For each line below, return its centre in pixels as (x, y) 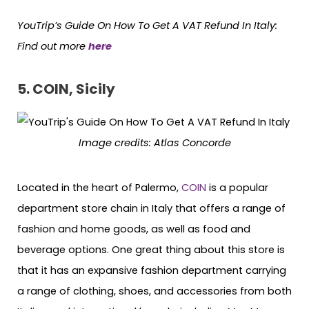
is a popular (237, 187)
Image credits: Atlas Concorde (154, 143)
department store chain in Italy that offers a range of (151, 208)
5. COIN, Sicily (66, 89)
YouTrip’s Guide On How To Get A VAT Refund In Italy (146, 25)
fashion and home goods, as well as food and (134, 229)
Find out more (53, 46)
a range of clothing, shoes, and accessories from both (154, 291)
